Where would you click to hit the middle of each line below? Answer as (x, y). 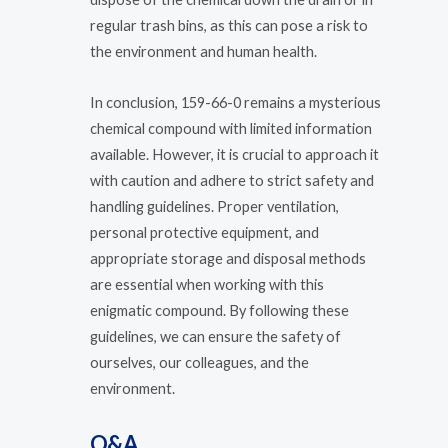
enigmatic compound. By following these (219, 311)
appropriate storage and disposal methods (228, 259)
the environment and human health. (203, 51)
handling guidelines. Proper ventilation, (214, 207)
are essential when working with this (207, 285)
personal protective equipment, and (204, 233)
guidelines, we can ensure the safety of (215, 337)
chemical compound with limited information (231, 129)
